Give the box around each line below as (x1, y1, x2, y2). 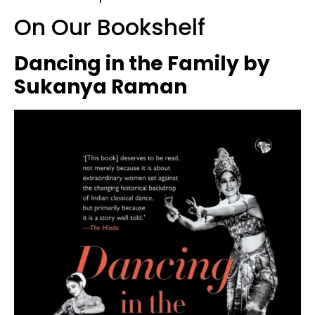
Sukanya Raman (14, 73, 187, 101)
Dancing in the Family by (14, 50, 270, 78)
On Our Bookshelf (14, 11, 205, 44)
